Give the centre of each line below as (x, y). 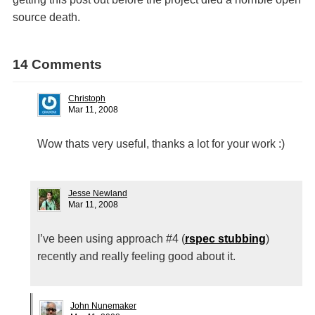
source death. (46, 17)
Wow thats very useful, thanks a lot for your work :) (161, 144)
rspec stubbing (225, 239)
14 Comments (57, 64)
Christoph (87, 98)
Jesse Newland (98, 193)
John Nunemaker (103, 306)
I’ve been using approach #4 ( (111, 239)
